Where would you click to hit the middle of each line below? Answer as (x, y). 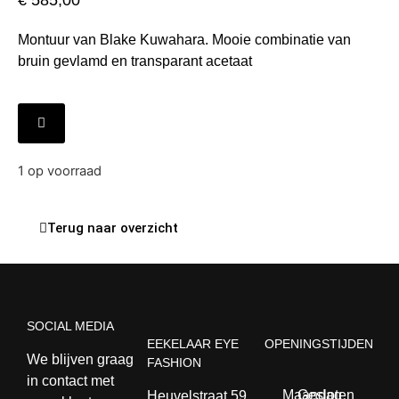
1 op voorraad (60, 171)
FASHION (175, 363)
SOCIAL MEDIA (70, 326)
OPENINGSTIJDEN (318, 344)
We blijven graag (80, 359)
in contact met (70, 380)
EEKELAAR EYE (193, 344)
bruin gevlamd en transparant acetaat (135, 61)
